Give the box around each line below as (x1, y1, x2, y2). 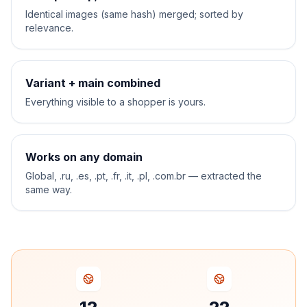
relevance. (25, 22, 73, 34)
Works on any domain (25, 150, 143, 164)
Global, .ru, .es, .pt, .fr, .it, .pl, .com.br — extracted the (25, 170, 262, 182)
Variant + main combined (25, 76, 160, 90)
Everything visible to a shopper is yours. (25, 96, 206, 108)
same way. (25, 184, 72, 195)
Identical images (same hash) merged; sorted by (25, 8, 243, 20)
